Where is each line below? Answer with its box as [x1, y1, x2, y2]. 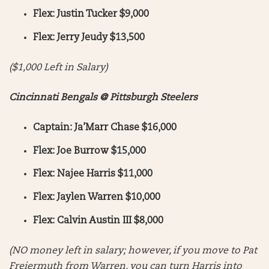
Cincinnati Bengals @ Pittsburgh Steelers [9, 92, 200, 103]
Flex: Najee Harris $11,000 [33, 169, 153, 180]
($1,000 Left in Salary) [9, 62, 110, 73]
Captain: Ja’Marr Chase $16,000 [33, 122, 177, 133]
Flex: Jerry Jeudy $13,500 [33, 32, 145, 43]
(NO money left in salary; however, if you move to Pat [9, 246, 257, 256]
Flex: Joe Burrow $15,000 [33, 146, 146, 156]
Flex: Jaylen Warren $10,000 [33, 193, 160, 203]
